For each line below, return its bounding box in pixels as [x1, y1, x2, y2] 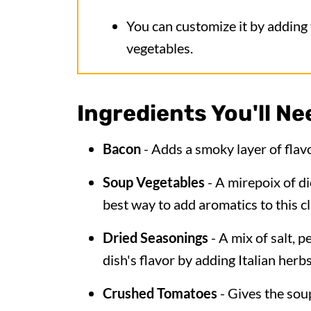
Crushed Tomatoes [103, 285, 220, 301]
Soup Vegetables [103, 174, 205, 190]
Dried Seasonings [103, 229, 211, 246]
